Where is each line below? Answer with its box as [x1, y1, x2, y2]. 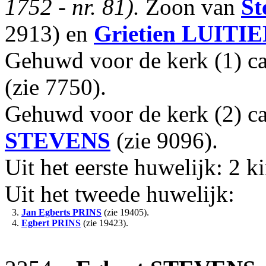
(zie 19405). [102, 207, 149, 217]
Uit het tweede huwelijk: [5, 181, 235, 207]
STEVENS [5, 128, 110, 153]
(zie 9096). [110, 128, 218, 153]
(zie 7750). [5, 74, 106, 100]
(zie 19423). [81, 218, 128, 228]
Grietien [94, 21, 176, 46]
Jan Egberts [21, 207, 70, 217]
